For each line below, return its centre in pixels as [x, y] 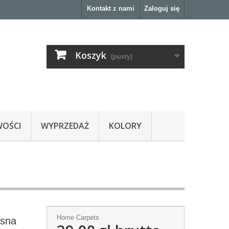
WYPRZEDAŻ [65, 126]
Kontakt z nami [111, 8]
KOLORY [125, 126]
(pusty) [122, 56]
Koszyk [91, 55]
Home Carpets [78, 217]
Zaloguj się [162, 8]
